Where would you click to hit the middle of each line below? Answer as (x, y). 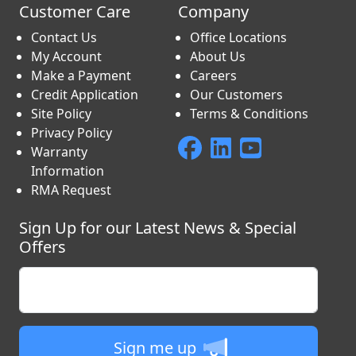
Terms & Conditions (249, 113)
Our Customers (236, 94)
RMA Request (71, 190)
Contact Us (64, 37)
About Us (218, 56)
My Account (66, 56)
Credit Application (85, 94)
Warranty (59, 151)
